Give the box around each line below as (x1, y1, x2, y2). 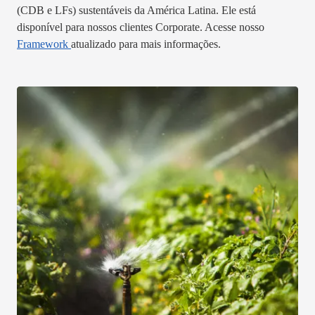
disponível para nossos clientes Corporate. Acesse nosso (17, 20, 264, 33)
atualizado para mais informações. (71, 37, 221, 50)
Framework (17, 37, 71, 50)
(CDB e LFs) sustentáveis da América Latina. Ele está (17, 4, 256, 16)
